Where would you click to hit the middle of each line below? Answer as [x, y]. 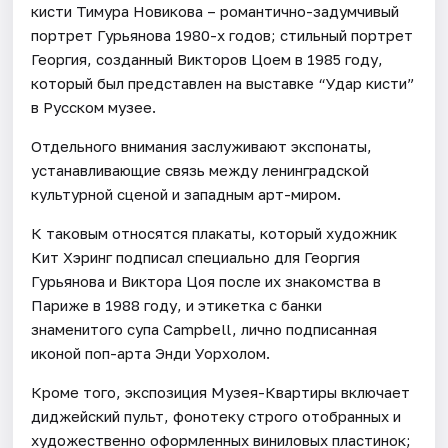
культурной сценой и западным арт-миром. [186, 193]
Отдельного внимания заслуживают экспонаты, [202, 145]
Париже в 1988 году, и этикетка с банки [177, 304]
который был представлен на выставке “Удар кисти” [223, 82]
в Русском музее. [94, 106]
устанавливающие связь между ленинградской [200, 169]
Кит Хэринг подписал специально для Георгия [196, 256]
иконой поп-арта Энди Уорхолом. [151, 352]
